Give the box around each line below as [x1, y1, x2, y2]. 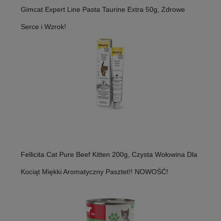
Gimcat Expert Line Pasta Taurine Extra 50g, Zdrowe [21, 5, 185, 13]
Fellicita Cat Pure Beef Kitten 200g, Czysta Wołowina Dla [21, 150, 197, 158]
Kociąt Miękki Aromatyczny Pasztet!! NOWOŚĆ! [21, 167, 168, 176]
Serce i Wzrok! [21, 22, 66, 31]
